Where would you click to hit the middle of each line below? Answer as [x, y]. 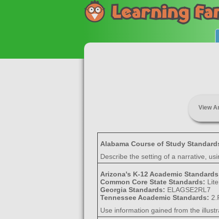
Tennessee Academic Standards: [155, 197]
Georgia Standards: [133, 190]
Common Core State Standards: [153, 182]
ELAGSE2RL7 [189, 190]
